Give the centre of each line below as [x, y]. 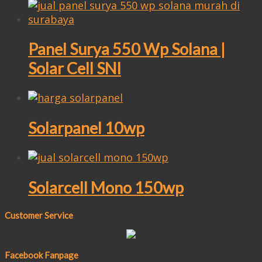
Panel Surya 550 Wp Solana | [127, 49]
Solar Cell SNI [75, 68]
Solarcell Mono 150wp [106, 187]
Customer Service [39, 215]
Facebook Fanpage [42, 255]
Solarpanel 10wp [86, 127]
